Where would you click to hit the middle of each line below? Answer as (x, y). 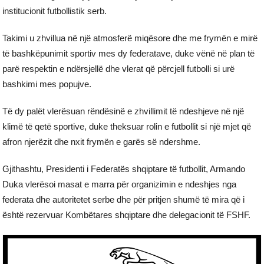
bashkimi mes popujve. (47, 84)
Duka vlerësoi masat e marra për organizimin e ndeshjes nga (120, 184)
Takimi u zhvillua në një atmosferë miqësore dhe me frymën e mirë (130, 38)
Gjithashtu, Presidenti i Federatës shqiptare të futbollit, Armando (124, 169)
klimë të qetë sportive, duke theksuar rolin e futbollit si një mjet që (127, 126)
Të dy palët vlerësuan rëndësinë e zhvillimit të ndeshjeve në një (123, 111)
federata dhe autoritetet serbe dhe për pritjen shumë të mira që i (124, 199)
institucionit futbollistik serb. (55, 11)
